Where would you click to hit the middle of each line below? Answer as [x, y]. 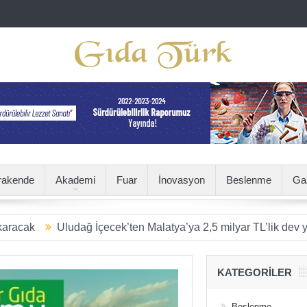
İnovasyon [181, 180]
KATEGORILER [254, 272]
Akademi [75, 180]
